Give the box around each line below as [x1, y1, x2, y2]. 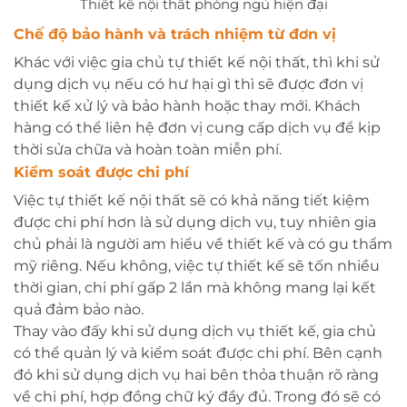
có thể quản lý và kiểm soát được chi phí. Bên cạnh [14, 343, 382, 362]
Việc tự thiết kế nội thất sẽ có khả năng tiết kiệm [14, 191, 370, 209]
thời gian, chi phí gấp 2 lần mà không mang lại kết [14, 278, 376, 296]
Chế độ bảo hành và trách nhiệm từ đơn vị [14, 25, 336, 43]
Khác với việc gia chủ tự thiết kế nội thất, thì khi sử [14, 53, 380, 71]
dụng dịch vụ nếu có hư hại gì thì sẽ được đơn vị [14, 74, 363, 93]
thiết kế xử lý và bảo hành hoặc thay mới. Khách [14, 96, 361, 114]
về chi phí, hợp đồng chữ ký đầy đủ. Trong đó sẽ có [14, 387, 381, 405]
